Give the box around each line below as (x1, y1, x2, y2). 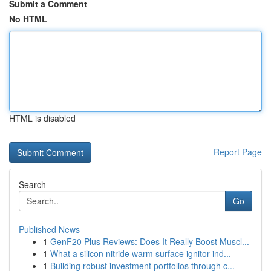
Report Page (214, 146, 262, 158)
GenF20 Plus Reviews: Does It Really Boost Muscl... (50, 235, 249, 247)
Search (19, 178, 46, 191)
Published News (19, 223, 80, 235)
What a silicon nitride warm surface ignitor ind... (50, 247, 231, 260)
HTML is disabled (9, 112, 76, 124)
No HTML (9, 13, 47, 25)
